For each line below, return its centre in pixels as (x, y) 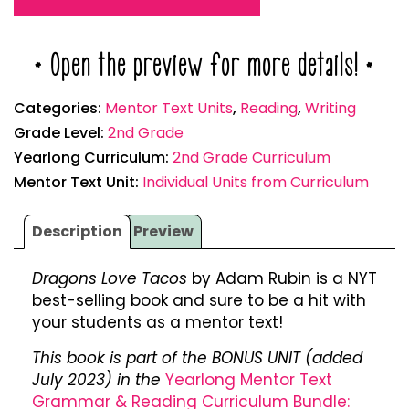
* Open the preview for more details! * (204, 66)
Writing (330, 109)
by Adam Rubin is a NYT (284, 279)
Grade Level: (61, 133)
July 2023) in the (99, 379)
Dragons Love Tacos (112, 279)
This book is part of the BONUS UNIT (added (197, 357)
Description (77, 232)
